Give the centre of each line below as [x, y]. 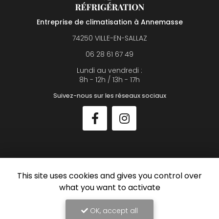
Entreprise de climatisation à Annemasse [109, 22]
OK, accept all [113, 211]
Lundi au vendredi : [109, 71]
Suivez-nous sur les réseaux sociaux [109, 96]
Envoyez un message [109, 180]
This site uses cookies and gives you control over [109, 176]
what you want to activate [109, 187]
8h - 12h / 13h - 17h [109, 80]
